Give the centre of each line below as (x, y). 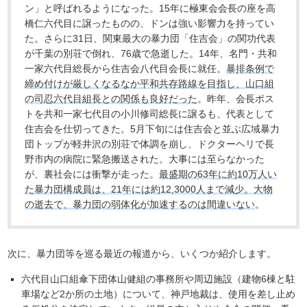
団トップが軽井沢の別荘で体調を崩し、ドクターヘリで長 (150, 144)
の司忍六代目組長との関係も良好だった (111, 99)
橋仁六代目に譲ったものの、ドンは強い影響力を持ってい (150, 24)
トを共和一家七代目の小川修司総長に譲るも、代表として (150, 114)
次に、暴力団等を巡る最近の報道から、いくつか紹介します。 (142, 254)
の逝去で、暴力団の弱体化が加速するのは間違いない (140, 205)
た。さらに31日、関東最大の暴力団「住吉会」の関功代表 (150, 39)
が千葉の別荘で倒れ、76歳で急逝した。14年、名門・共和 (151, 54)
